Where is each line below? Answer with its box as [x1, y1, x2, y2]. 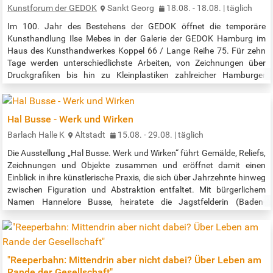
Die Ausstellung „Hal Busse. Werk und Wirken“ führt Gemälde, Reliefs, [7, 148, 266, 158]
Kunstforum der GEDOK [7, 3, 97, 13]
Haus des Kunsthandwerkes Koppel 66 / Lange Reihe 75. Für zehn [7, 46, 266, 56]
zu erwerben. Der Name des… [7, 107, 119, 117]
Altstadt [75, 130, 105, 140]
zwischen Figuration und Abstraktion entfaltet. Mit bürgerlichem [7, 185, 266, 195]
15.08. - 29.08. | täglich [118, 130, 204, 140]
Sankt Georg [107, 3, 154, 13]
